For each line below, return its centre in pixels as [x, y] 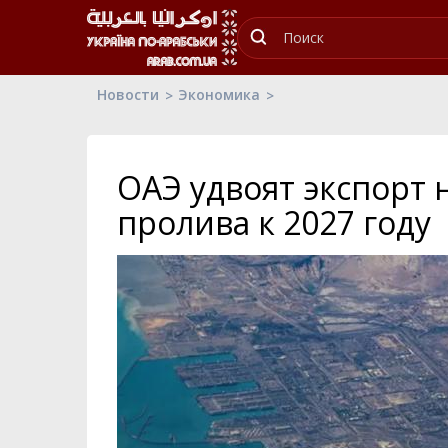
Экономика [219, 94]
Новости [128, 94]
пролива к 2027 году [274, 222]
